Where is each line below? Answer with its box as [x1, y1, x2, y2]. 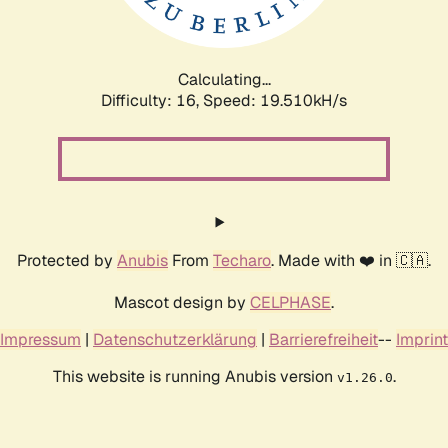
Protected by [17, 249, 117, 271]
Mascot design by [114, 291, 250, 313]
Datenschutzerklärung [93, 328, 257, 350]
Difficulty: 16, [101, 89, 203, 111]
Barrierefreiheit [269, 328, 378, 350]
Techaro [213, 249, 271, 271]
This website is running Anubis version [52, 365, 337, 387]
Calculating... [177, 68, 271, 90]
